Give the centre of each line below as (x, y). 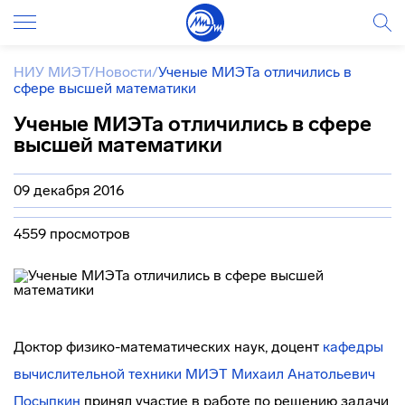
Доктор (40, 347)
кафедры (353, 347)
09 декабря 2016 (69, 190)
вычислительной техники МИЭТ (121, 374)
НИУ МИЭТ (51, 72)
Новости (123, 72)
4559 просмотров (72, 234)
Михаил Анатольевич (303, 374)
